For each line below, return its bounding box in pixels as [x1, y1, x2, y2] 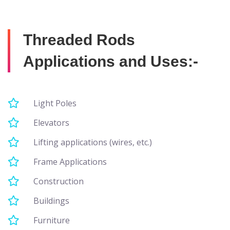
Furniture [33, 215, 70, 226]
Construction [33, 176, 84, 187]
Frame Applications [33, 156, 107, 167]
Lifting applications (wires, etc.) [33, 137, 152, 148]
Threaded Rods [23, 31, 135, 48]
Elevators [33, 117, 69, 128]
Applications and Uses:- [23, 53, 198, 70]
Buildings [33, 195, 69, 206]
